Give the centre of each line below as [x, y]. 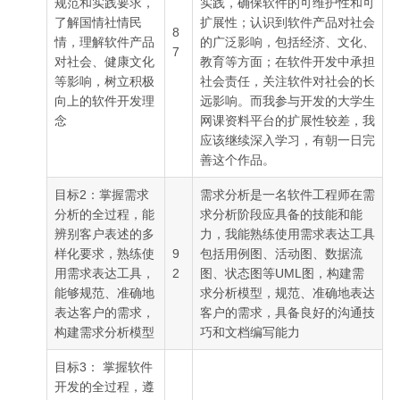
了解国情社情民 [98, 22]
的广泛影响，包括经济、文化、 [287, 42]
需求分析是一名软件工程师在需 [287, 194]
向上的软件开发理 [104, 100]
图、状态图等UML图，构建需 [282, 273]
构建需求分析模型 [104, 332]
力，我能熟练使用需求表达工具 [287, 233]
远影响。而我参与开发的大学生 [287, 100]
